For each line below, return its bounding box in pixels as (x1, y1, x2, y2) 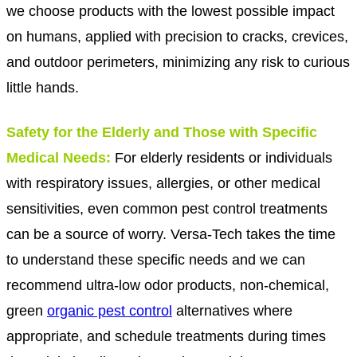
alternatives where (172, 301, 292, 319)
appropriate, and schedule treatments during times (6, 327, 326, 344)
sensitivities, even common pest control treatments (6, 199, 328, 217)
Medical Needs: (6, 148, 111, 166)
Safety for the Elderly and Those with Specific (6, 123, 317, 140)
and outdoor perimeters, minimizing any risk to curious (6, 53, 350, 70)
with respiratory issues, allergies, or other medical (6, 174, 320, 191)
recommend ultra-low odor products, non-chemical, (6, 276, 329, 293)
